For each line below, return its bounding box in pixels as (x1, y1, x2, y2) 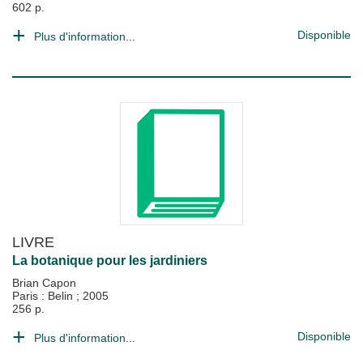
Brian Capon (12, 276, 76, 289)
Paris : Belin (12, 289, 76, 302)
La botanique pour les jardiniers (12, 254, 207, 267)
